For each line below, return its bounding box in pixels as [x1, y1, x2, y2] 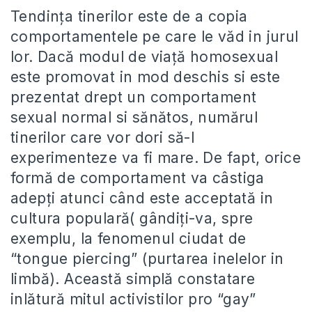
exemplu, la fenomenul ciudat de [10, 230, 247, 247]
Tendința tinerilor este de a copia [10, 8, 248, 25]
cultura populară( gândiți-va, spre [10, 210, 253, 227]
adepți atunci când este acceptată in [10, 189, 274, 207]
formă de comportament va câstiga [10, 169, 265, 187]
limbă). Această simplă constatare [10, 270, 256, 288]
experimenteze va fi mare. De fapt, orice [10, 149, 301, 166]
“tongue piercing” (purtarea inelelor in [10, 250, 284, 267]
